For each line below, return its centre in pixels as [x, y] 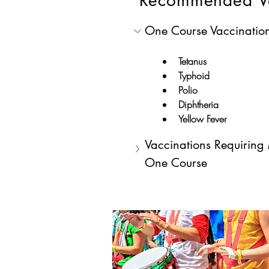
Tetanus [192, 62]
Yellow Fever [202, 119]
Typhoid [194, 76]
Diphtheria [198, 105]
